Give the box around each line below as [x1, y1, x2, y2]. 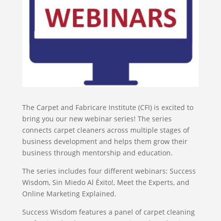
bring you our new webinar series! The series [22, 114, 172, 123]
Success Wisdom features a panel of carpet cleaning [22, 207, 195, 217]
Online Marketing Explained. [22, 189, 116, 198]
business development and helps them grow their [22, 137, 187, 146]
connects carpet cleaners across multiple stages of [22, 125, 189, 135]
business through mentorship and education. [22, 148, 173, 157]
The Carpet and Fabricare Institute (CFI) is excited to [22, 103, 193, 112]
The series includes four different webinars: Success [22, 166, 196, 176]
